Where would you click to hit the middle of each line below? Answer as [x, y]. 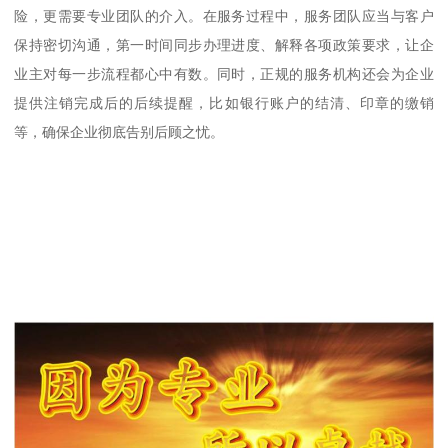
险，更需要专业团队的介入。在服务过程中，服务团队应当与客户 [224, 15]
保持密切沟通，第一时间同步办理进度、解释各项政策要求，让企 [224, 44]
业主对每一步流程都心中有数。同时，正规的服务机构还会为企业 [224, 73]
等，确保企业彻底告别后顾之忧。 [119, 131]
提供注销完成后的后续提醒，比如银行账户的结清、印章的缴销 [224, 102]
